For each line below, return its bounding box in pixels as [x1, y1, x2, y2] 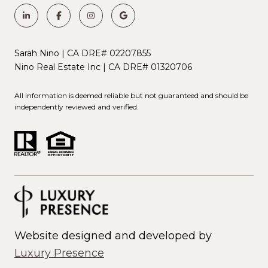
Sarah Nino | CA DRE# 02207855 [14, 47, 151, 59]
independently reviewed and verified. [14, 102, 139, 112]
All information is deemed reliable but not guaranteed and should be [14, 91, 248, 100]
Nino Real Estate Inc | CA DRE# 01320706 [14, 61, 192, 72]
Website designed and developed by [14, 229, 212, 242]
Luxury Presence [14, 246, 104, 260]
